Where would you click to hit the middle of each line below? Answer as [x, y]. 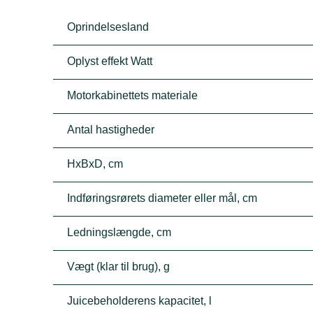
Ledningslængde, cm [119, 232]
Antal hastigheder [111, 130]
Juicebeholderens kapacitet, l [140, 301]
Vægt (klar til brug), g [119, 267]
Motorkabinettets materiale [133, 95]
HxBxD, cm [95, 164]
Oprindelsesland [108, 27]
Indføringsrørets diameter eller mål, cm [162, 198]
